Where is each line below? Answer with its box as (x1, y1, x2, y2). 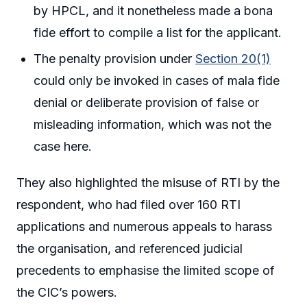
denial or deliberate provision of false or (34, 95, 260, 110)
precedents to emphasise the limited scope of (16, 263, 275, 278)
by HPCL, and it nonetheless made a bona (34, 3, 273, 19)
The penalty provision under (34, 51, 196, 66)
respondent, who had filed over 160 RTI (16, 197, 241, 212)
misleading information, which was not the (34, 116, 272, 132)
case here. (34, 138, 93, 153)
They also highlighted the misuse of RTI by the (16, 175, 280, 191)
